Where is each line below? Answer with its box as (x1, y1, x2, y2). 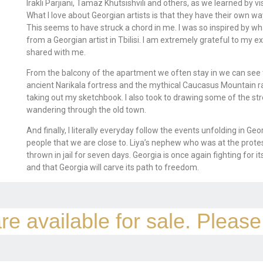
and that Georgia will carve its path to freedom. (26, 163, 200, 173)
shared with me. (26, 48, 86, 58)
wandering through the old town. (26, 105, 147, 115)
